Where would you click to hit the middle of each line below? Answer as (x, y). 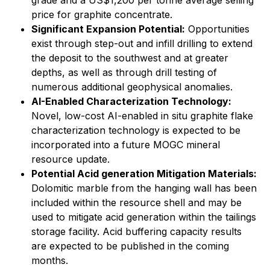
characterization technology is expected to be (136, 130)
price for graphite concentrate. (102, 14)
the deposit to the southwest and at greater (130, 58)
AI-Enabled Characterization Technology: (131, 101)
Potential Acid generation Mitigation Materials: (144, 174)
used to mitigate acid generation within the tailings (144, 217)
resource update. (71, 159)
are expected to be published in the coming (130, 246)
